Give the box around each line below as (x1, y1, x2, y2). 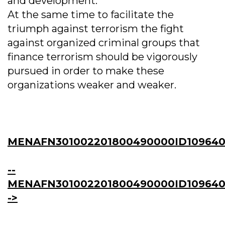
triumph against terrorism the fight (8, 23, 184, 35)
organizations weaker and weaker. (8, 79, 176, 91)
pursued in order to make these (8, 65, 164, 77)
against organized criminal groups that (8, 37, 200, 49)
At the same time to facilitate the (8, 9, 174, 21)
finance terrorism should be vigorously (8, 51, 197, 63)
